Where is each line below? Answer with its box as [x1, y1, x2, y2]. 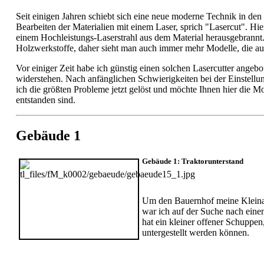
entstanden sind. [16, 95, 75, 105]
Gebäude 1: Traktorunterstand [142, 156, 243, 166]
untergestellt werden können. [142, 227, 249, 237]
